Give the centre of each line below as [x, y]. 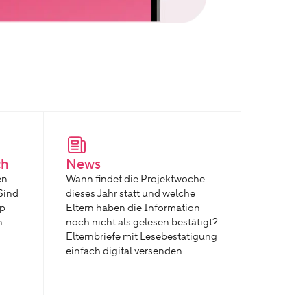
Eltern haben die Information [133, 208]
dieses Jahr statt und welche [131, 194]
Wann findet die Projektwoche [135, 179]
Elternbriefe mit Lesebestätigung [142, 237]
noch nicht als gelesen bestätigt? [142, 222]
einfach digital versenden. [125, 251]
